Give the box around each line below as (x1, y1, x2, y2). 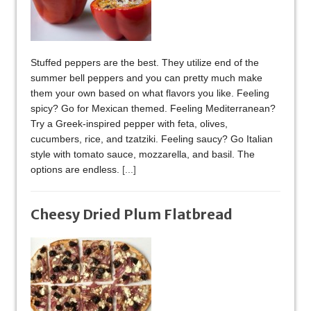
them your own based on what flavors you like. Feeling (31, 87, 269, 99)
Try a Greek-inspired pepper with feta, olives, (31, 118, 228, 130)
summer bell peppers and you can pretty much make (31, 72, 262, 84)
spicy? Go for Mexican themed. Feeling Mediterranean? (31, 103, 276, 115)
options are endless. (31, 164, 122, 176)
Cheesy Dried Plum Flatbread (31, 205, 233, 224)
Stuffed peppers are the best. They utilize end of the (31, 57, 259, 69)
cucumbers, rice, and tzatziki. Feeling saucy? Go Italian (31, 133, 273, 145)
